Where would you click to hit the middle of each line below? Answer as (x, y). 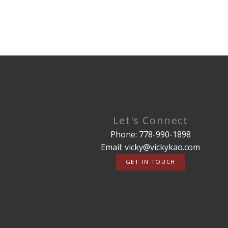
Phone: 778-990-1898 (150, 134)
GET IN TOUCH (150, 162)
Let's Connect (150, 120)
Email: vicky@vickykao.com (151, 147)
